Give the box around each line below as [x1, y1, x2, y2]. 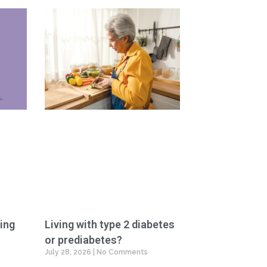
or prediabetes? [45, 233, 123, 246]
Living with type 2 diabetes [45, 218, 175, 231]
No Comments [95, 247, 148, 256]
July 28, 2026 [45, 247, 94, 256]
